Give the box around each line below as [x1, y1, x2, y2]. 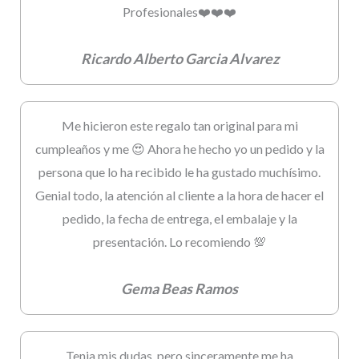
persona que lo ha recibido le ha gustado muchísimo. [38, 164, 321, 180]
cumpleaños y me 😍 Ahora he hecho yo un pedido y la [34, 141, 325, 157]
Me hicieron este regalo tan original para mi [61, 118, 298, 134]
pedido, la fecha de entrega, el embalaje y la [62, 211, 297, 227]
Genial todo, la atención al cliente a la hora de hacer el [35, 188, 324, 204]
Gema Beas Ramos [121, 280, 238, 298]
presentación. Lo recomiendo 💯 [93, 234, 266, 250]
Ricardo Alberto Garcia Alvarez [80, 50, 279, 68]
